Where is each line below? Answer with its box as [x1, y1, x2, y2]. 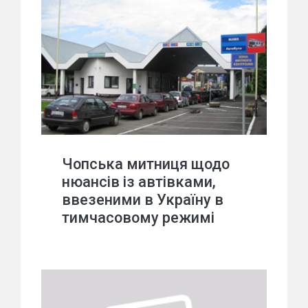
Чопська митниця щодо [62, 155, 230, 173]
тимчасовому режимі [62, 209, 214, 226]
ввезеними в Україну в [62, 191, 223, 208]
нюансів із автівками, [62, 173, 216, 190]
